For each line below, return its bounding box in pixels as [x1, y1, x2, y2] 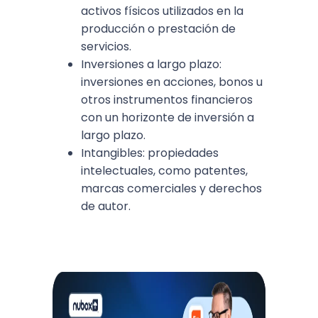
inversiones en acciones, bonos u [81, 74, 263, 90]
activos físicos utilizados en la [81, 3, 243, 19]
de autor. [81, 198, 131, 214]
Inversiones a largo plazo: [81, 56, 221, 72]
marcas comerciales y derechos [81, 180, 262, 197]
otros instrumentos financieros [81, 92, 253, 108]
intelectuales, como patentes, [81, 163, 248, 179]
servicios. [81, 38, 131, 55]
